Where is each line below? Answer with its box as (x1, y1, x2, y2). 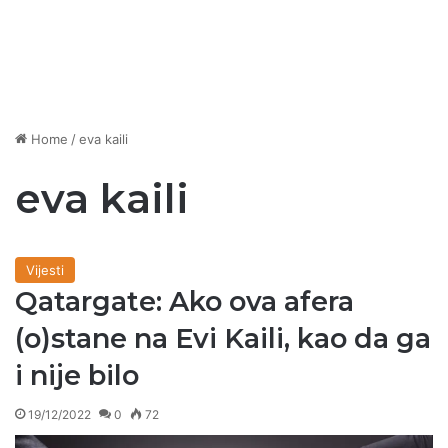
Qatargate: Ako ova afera (15, 285, 354, 319)
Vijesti (26, 262, 64, 279)
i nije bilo (15, 359, 139, 393)
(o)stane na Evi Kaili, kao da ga (15, 322, 431, 356)
